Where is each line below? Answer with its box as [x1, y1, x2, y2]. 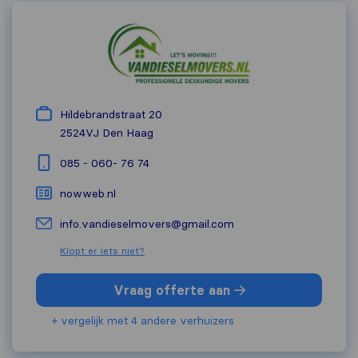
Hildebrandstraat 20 [60, 107, 162, 122]
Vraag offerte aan [113, 282, 234, 299]
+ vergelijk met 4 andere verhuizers [52, 313, 234, 328]
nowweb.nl [60, 186, 116, 201]
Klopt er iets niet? [60, 245, 145, 257]
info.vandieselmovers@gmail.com [60, 217, 234, 232]
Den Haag [102, 125, 153, 141]
